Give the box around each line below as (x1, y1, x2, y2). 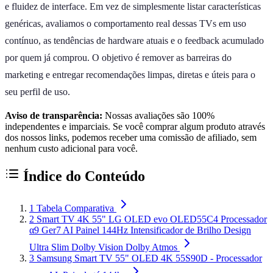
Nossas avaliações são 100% (102, 110, 214, 121)
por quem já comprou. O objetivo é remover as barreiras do (5, 52, 232, 63)
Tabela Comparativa (37, 202, 114, 213)
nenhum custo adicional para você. (5, 143, 138, 154)
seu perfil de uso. (5, 86, 70, 97)
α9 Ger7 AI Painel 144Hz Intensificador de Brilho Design (29, 224, 251, 235)
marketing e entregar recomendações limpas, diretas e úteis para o (5, 69, 255, 80)
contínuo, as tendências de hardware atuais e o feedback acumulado (5, 35, 264, 46)
